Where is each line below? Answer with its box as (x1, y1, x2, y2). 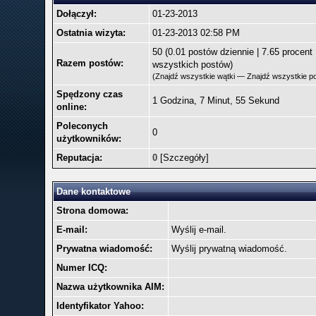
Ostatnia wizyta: (56, 28, 126, 38)
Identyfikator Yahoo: (56, 300, 144, 311)
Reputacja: (56, 152, 102, 163)
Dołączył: (56, 8, 97, 19)
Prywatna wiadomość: (56, 243, 152, 254)
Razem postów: (56, 58, 123, 68)
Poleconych (56, 121, 108, 131)
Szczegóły (162, 152, 206, 163)
